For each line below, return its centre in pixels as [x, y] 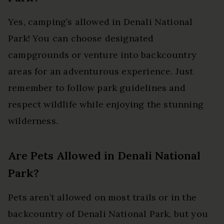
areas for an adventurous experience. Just [101, 71]
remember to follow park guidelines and [97, 87]
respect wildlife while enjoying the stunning [106, 104]
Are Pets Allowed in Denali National [104, 155]
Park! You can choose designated [81, 38]
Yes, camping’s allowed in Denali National [100, 21]
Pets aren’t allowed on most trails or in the [102, 197]
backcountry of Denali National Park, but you [108, 213]
